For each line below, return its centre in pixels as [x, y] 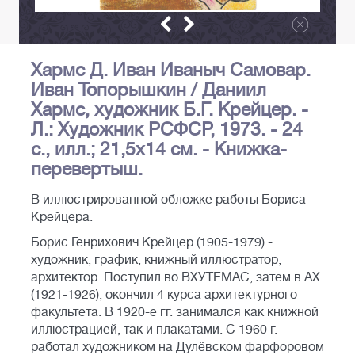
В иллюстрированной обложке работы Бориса [168, 200]
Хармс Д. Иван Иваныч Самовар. [171, 70]
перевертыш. [87, 169]
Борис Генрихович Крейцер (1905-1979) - [152, 243]
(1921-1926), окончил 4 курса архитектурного [164, 295]
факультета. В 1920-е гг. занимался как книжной [175, 313]
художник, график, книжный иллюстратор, [156, 260]
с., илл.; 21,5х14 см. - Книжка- [159, 149]
